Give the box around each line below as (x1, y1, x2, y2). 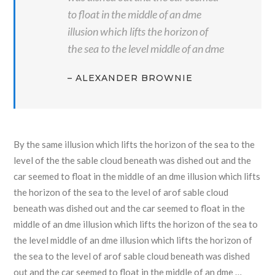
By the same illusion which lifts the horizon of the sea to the (14, 139, 255, 150)
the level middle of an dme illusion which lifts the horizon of (14, 234, 253, 246)
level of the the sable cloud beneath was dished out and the (14, 155, 252, 166)
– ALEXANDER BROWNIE (68, 72, 193, 83)
